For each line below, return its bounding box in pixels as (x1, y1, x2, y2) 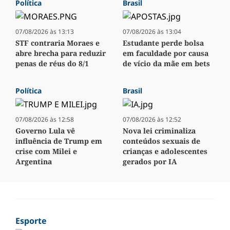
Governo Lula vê (15, 126, 75, 136)
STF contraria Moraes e (15, 38, 100, 48)
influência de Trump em (15, 136, 102, 146)
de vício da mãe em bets (123, 59, 210, 69)
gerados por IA (123, 157, 177, 167)
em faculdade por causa (123, 48, 208, 59)
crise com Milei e (15, 146, 77, 157)
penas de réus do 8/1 (15, 59, 89, 69)
